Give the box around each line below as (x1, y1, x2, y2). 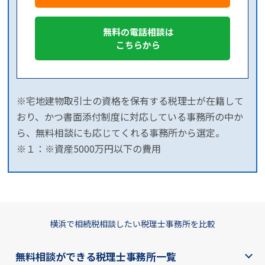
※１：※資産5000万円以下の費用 (17, 141, 161, 156)
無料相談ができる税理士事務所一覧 (15, 248, 177, 264)
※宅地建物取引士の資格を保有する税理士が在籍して (17, 93, 244, 108)
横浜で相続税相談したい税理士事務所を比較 (50, 217, 215, 230)
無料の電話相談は (102, 25, 174, 38)
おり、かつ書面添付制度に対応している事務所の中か (17, 109, 244, 124)
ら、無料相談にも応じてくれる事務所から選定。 (17, 125, 225, 140)
